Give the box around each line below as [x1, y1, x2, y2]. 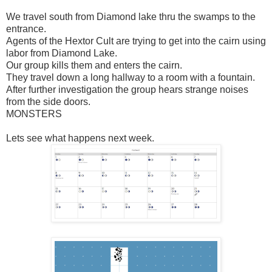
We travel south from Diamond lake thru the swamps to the [6, 11, 256, 22]
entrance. [6, 23, 46, 34]
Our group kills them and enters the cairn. [6, 59, 182, 70]
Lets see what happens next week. [6, 132, 154, 143]
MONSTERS [6, 108, 62, 119]
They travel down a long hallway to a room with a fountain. [6, 72, 255, 83]
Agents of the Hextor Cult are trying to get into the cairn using [6, 35, 266, 46]
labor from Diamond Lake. [6, 47, 117, 58]
